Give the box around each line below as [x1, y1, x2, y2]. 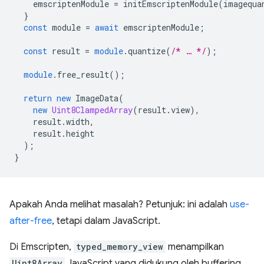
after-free [9, 215, 52, 227]
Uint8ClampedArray [52, 104, 133, 115]
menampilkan [166, 241, 224, 253]
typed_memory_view [76, 241, 163, 252]
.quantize [123, 45, 166, 57]
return [24, 93, 52, 104]
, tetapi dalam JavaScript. [52, 215, 160, 227]
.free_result [52, 69, 109, 80]
